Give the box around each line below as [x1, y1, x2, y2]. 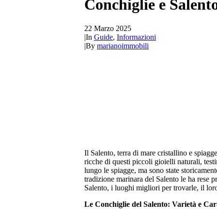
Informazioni [117, 32, 156, 41]
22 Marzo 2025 [84, 24, 131, 32]
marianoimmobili [97, 41, 149, 50]
